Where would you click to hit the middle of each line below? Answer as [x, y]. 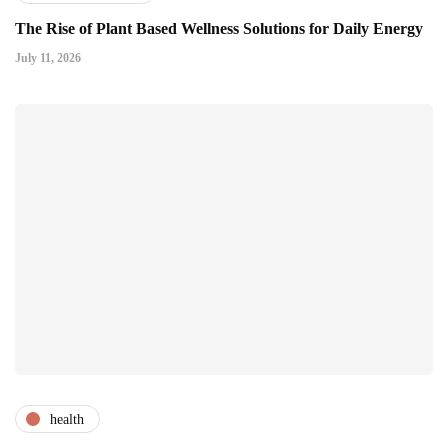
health [67, 419]
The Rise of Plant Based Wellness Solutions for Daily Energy [219, 29]
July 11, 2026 [48, 58]
